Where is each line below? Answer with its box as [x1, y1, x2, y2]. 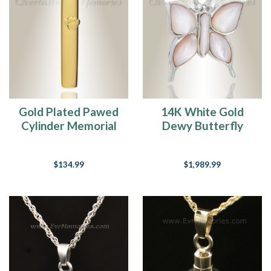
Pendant [47, 132, 91, 146]
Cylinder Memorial [21, 119, 117, 132]
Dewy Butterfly [162, 119, 243, 132]
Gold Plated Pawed [19, 105, 119, 119]
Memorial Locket [158, 132, 246, 146]
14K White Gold [161, 105, 244, 119]
